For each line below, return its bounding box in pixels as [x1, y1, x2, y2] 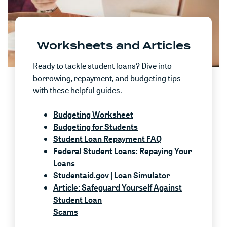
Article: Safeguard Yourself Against [53, 182, 182, 193]
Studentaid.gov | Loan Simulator [53, 170, 170, 181]
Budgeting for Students [53, 121, 138, 132]
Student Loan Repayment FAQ [53, 133, 162, 144]
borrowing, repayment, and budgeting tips [33, 72, 181, 84]
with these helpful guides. [33, 85, 122, 96]
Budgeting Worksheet [53, 109, 133, 120]
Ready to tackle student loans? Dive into [33, 60, 172, 71]
